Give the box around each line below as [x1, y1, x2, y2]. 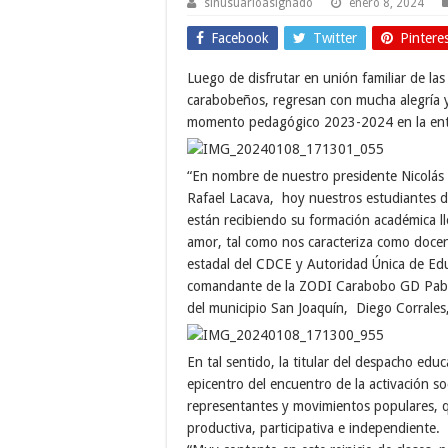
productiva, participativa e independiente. [187, 419, 440, 436]
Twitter [313, 29, 357, 46]
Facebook [211, 29, 269, 46]
